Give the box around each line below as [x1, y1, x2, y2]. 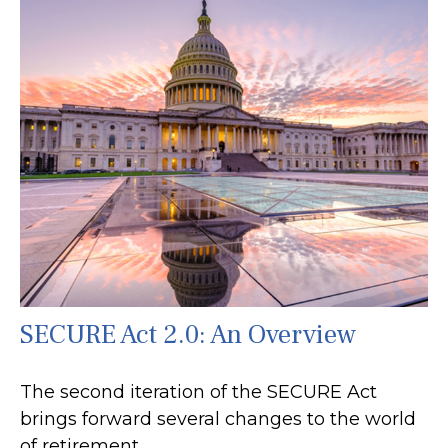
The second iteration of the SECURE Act [20, 380, 377, 403]
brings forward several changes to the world [20, 407, 416, 430]
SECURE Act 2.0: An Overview [20, 316, 356, 352]
